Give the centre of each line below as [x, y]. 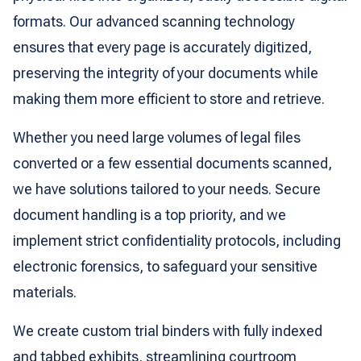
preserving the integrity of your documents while [166, 73]
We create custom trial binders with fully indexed [168, 331]
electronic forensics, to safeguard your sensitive [165, 266]
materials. [45, 292]
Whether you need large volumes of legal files [157, 137]
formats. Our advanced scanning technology [154, 21]
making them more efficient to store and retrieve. [169, 99]
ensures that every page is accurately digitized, [162, 47]
